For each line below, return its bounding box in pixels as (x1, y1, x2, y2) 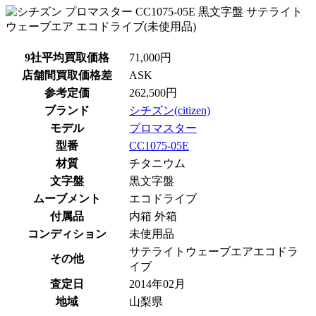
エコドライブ (129, 193, 197, 205)
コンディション (28, 228, 107, 240)
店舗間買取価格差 (22, 69, 112, 81)
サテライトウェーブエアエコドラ (129, 245, 298, 257)
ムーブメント (33, 193, 101, 205)
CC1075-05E (129, 140, 189, 152)
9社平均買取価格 (25, 51, 109, 63)
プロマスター (129, 122, 197, 134)
